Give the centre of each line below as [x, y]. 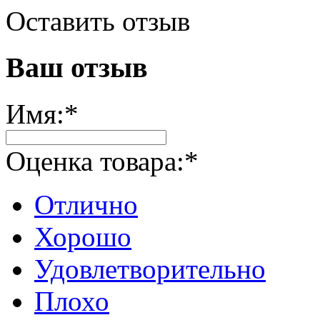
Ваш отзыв [77, 67]
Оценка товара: [95, 161]
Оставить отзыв [98, 21]
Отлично [86, 204]
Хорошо [83, 236]
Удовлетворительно [150, 269]
